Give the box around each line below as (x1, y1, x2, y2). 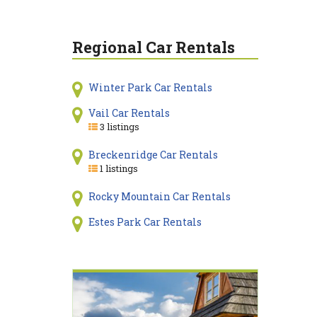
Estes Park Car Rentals (88, 215, 202, 229)
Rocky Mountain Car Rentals (88, 190, 231, 203)
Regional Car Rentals (72, 37, 235, 57)
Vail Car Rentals (88, 106, 170, 120)
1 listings (97, 162, 138, 175)
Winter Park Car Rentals (88, 81, 212, 94)
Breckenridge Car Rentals (88, 148, 218, 161)
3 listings (97, 120, 139, 133)
